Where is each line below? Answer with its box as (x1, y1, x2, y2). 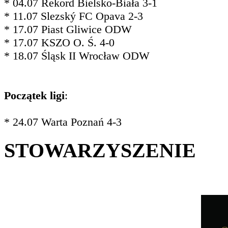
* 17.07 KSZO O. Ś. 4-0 (4, 36, 115, 49)
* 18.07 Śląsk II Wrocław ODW (4, 49, 150, 63)
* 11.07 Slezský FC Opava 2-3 (4, 10, 143, 23)
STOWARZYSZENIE (4, 138, 196, 162)
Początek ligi (4, 89, 65, 102)
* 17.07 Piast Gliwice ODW (4, 23, 132, 36)
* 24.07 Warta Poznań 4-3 (4, 116, 122, 129)
